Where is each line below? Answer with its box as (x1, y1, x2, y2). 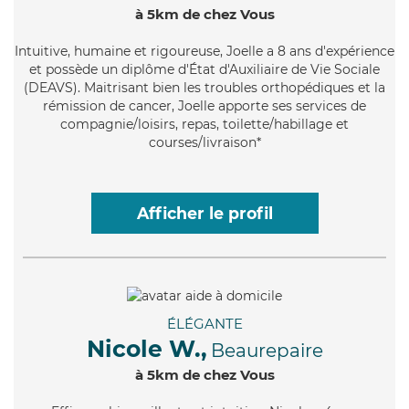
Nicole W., (86, 334, 207, 362)
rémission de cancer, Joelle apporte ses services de (43, 97, 366, 114)
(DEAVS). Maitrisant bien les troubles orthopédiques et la (24, 79, 385, 96)
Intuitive (15, 42, 68, 59)
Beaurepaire (210, 339, 323, 362)
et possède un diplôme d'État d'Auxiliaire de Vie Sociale (29, 60, 380, 78)
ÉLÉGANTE (166, 314, 243, 332)
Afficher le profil (136, 203, 273, 223)
